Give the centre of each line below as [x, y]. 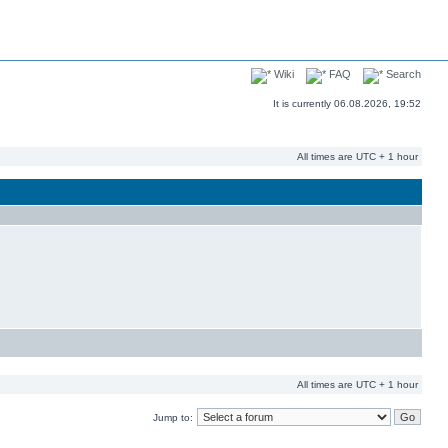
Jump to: [173, 417]
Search [402, 74]
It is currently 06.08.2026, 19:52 [347, 103]
